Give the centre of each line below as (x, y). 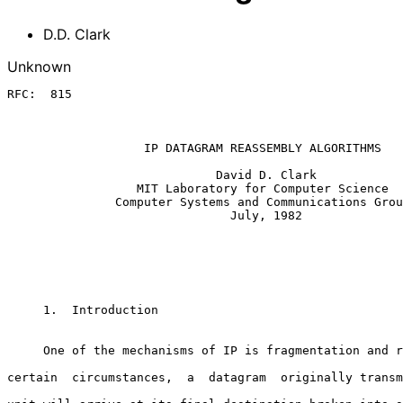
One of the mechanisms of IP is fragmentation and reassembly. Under (25, 350)
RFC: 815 (40, 94)
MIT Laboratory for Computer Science (72, 188)
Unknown (39, 66)
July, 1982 (119, 215)
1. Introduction (25, 309)
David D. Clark (112, 175)
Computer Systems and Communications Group (61, 201)
